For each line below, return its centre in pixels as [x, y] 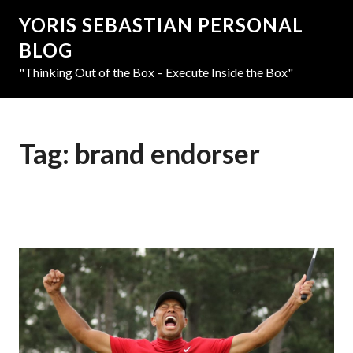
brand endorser [167, 153]
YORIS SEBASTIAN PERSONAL [161, 25]
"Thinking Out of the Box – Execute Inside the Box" [156, 72]
